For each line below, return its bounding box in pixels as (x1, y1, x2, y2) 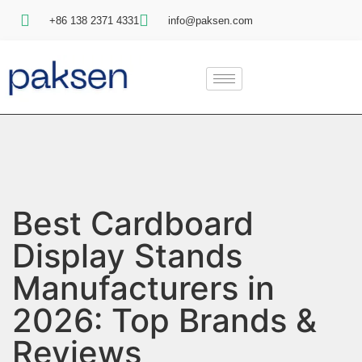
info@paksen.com (168, 14, 253, 27)
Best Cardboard (12, 204, 254, 244)
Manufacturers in (12, 268, 275, 309)
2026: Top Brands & (12, 301, 317, 341)
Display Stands (12, 236, 242, 276)
